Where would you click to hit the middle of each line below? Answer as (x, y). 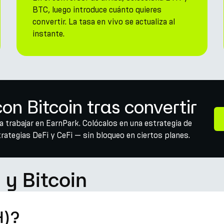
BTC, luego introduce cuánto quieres (97, 10)
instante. (49, 34)
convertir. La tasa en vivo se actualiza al (104, 22)
